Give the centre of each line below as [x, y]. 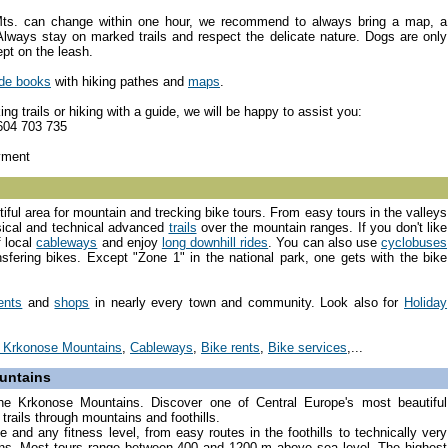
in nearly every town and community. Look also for [247, 302]
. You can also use [325, 242]
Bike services [307, 347]
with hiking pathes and [119, 82]
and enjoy [129, 242]
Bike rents [230, 347]
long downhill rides [215, 242]
